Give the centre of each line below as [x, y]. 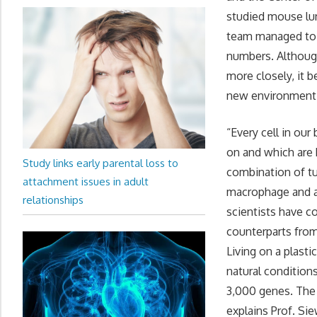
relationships [53, 200]
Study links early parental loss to [100, 163]
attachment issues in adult [86, 181]
